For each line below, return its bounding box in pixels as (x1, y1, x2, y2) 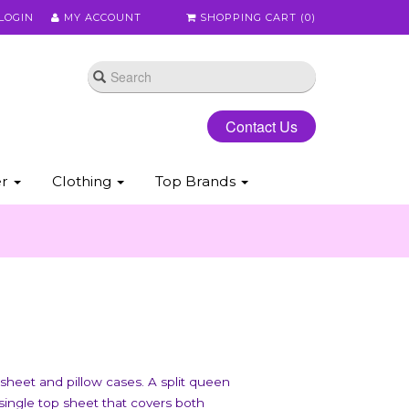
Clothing (51, 173, 115, 190)
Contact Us (225, 116, 298, 137)
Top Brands (154, 173, 239, 190)
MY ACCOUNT (60, 11, 142, 24)
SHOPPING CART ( (196, 11, 305, 24)
